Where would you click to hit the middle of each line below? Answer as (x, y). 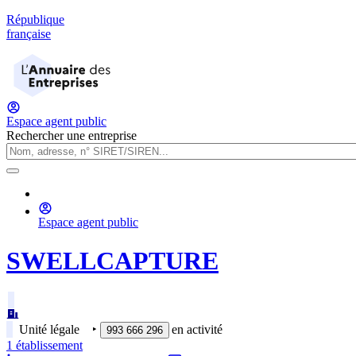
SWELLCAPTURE (112, 261)
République (35, 19)
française (29, 34)
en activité (197, 329)
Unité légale (49, 329)
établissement (48, 345)
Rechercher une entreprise (72, 135)
